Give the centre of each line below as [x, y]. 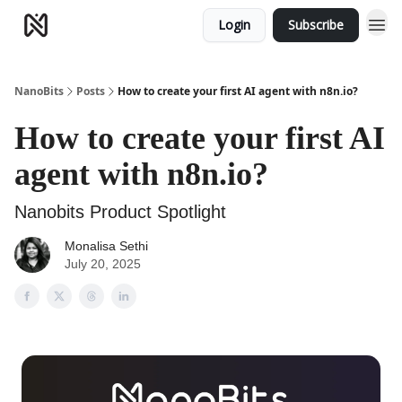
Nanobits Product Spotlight [120, 212]
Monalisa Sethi [106, 246]
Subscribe [316, 25]
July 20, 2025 [103, 264]
